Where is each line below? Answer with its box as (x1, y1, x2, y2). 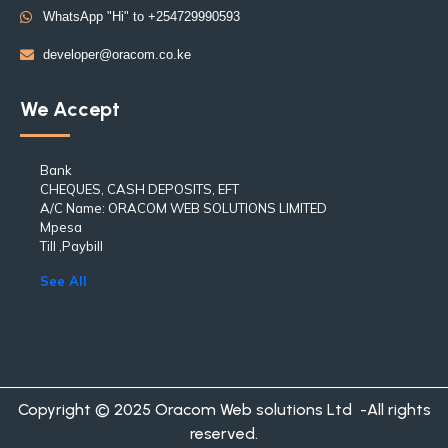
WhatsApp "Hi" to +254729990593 (42, 9, 240, 24)
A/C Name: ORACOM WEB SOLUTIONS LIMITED (40, 200, 327, 216)
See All (40, 273, 87, 289)
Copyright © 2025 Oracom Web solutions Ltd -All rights (17, 400, 431, 419)
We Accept (20, 97, 120, 121)
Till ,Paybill (40, 238, 103, 254)
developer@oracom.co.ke (42, 47, 191, 62)
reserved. (190, 424, 258, 443)
